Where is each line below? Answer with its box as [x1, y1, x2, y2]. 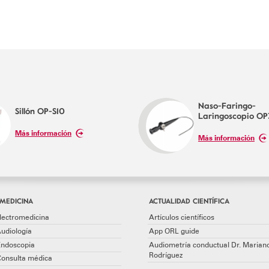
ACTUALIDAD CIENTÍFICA [148, 195, 229, 206]
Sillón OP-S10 [15, 104, 65, 117]
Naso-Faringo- [198, 98, 256, 112]
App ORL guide [148, 226, 199, 235]
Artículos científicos [148, 213, 214, 222]
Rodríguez [148, 250, 183, 259]
